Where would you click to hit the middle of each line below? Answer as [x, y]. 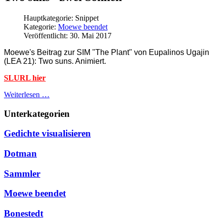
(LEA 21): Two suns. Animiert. [55, 61]
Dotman [20, 153]
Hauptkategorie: [49, 18]
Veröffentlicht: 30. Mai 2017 [68, 35]
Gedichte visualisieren [47, 134]
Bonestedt [24, 214]
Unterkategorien [37, 113]
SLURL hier [25, 78]
